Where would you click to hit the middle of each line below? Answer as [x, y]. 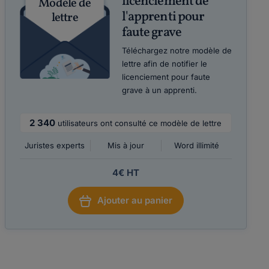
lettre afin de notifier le [164, 64]
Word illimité [196, 145]
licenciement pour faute [166, 77]
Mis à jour [125, 145]
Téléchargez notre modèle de [177, 50]
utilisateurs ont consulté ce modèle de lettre [140, 123]
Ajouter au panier [134, 200]
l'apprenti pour [163, 17]
